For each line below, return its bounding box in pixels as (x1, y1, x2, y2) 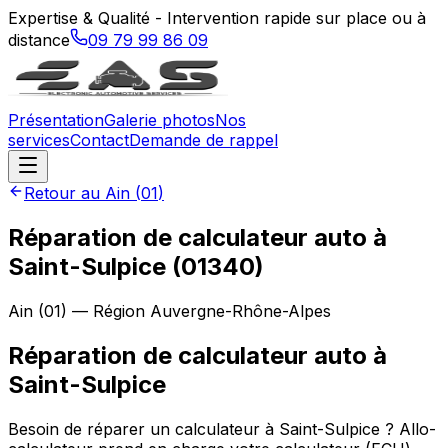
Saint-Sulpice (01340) (8, 251, 264, 281)
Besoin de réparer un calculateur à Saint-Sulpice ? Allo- (8, 418, 436, 439)
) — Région (61, 300, 150, 321)
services (8, 130, 70, 150)
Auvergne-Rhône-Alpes (150, 300, 331, 321)
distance (8, 30, 70, 50)
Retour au (24, 183, 105, 203)
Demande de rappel (129, 130, 278, 150)
